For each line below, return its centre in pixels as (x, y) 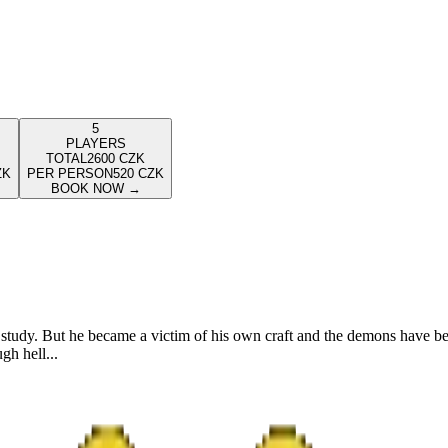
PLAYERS (95, 144)
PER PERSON (70, 174)
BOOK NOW (87, 189)
